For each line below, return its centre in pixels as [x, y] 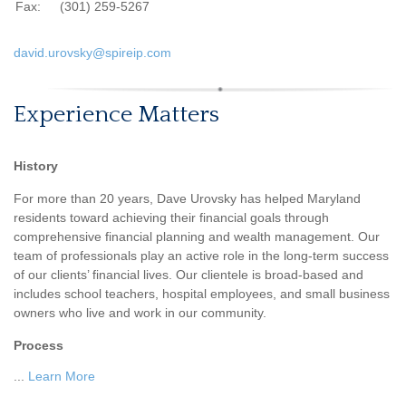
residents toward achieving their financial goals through [171, 217]
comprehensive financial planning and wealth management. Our [197, 237]
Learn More [62, 376]
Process [40, 345]
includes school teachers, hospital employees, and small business [202, 294]
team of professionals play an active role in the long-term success [201, 256]
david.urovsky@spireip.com [92, 53]
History [36, 166]
